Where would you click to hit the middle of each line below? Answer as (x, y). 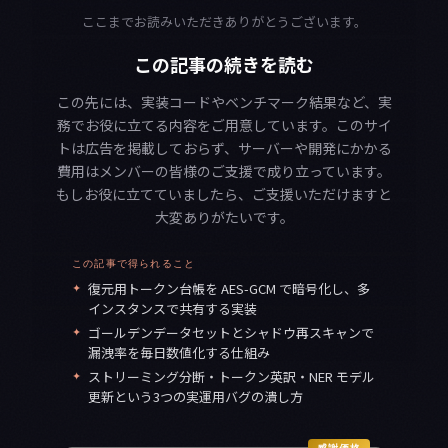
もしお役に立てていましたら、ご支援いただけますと (224, 194)
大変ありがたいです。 (224, 217)
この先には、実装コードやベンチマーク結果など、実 (224, 102)
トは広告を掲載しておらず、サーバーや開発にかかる (224, 148)
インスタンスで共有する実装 (172, 309)
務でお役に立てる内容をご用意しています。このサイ (224, 125)
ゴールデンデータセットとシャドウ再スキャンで (231, 333)
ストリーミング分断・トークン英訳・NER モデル (231, 377)
